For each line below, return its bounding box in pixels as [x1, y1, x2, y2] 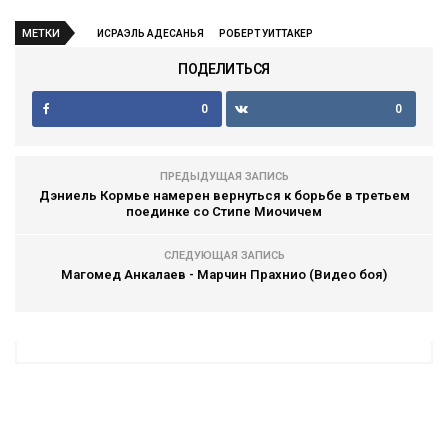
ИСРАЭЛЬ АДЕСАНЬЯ [97, 27, 204, 39]
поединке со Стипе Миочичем [126, 203, 322, 219]
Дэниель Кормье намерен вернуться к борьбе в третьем [38, 187, 410, 203]
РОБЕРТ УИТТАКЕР [219, 27, 313, 39]
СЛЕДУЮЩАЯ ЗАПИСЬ [163, 248, 285, 262]
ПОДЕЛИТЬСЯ [178, 60, 270, 77]
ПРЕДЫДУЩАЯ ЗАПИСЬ [159, 169, 289, 183]
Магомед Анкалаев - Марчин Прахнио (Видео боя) [61, 266, 387, 282]
